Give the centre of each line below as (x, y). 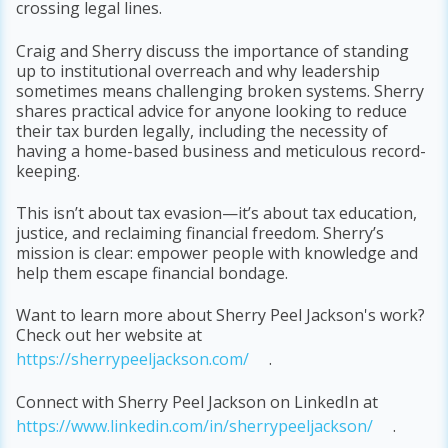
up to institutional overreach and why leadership (198, 70)
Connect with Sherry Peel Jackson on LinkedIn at (197, 401)
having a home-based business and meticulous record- (221, 150)
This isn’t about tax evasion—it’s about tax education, (217, 212)
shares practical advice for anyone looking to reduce (212, 110)
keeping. (48, 170)
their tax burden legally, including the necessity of (202, 130)
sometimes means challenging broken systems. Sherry (220, 90)
